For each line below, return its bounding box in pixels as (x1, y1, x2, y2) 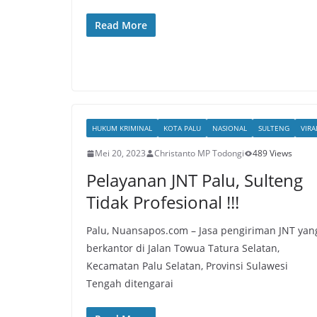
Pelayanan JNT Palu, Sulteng (86, 168, 303, 192)
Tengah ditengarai (86, 277, 173, 290)
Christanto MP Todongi (154, 147, 244, 159)
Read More (95, 18, 147, 32)
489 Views (253, 147, 292, 159)
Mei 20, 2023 (95, 147, 146, 159)
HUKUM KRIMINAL (92, 123, 152, 133)
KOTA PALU (163, 123, 201, 133)
